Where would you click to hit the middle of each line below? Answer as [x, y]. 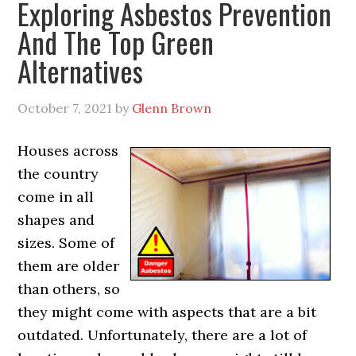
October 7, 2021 [65, 108]
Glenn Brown [172, 108]
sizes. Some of [66, 242]
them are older [69, 265]
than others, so [69, 288]
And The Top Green [116, 41]
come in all [56, 196]
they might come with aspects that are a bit [167, 311]
